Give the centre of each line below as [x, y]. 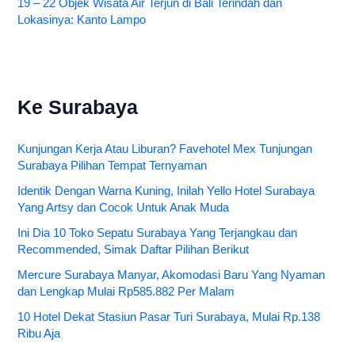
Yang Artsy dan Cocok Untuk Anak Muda [124, 208]
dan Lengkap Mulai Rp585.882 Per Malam [126, 292]
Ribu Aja [39, 334]
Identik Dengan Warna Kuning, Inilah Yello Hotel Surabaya [166, 191]
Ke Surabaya [78, 107]
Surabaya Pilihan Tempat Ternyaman [113, 166]
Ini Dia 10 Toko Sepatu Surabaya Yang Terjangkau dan [158, 233]
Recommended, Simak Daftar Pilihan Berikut [134, 250]
